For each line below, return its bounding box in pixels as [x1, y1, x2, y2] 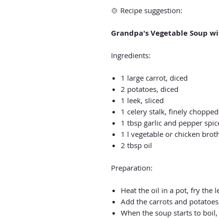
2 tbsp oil [121, 140, 152, 150]
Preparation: [111, 162, 153, 173]
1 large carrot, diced [121, 72, 188, 83]
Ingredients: [111, 50, 151, 60]
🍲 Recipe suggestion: [111, 5, 182, 15]
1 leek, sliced [121, 95, 164, 105]
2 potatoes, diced [121, 84, 178, 94]
